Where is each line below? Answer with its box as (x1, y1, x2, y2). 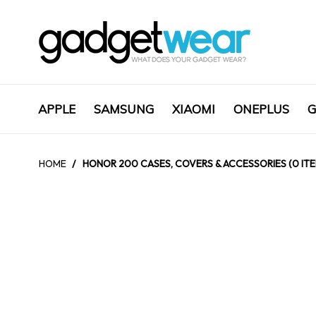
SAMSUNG (94, 102, 154, 116)
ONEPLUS (233, 102, 289, 116)
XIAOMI (172, 102, 215, 116)
